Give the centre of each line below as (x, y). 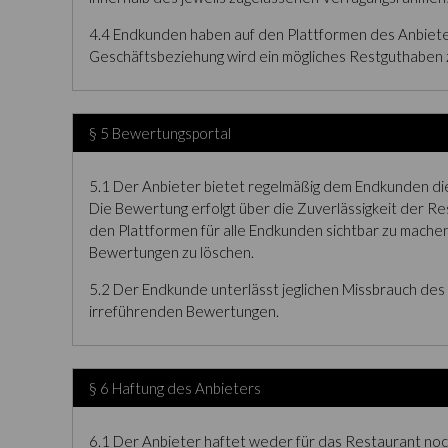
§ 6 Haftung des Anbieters (175, 388)
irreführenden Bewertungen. (184, 311)
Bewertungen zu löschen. (171, 252)
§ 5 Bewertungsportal (160, 133)
